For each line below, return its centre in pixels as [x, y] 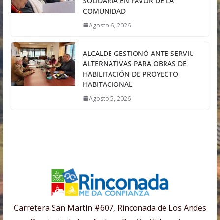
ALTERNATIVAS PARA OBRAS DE [135, 63]
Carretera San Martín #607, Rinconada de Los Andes [110, 208]
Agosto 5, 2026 [110, 98]
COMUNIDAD [104, 11]
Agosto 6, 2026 [110, 25]
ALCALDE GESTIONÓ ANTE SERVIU [138, 53]
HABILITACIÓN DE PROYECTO [130, 74]
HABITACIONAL [107, 84]
